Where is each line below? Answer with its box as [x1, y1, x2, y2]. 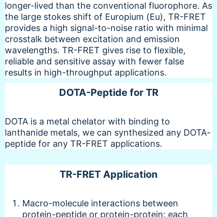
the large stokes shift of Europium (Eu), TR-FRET [5, 11, 206, 22]
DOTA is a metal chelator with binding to [5, 116, 170, 126]
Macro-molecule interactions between [22, 198, 178, 208]
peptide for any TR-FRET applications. [5, 138, 162, 149]
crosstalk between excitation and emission [5, 33, 180, 44]
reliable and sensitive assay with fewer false [5, 56, 184, 66]
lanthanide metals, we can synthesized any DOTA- [5, 127, 211, 138]
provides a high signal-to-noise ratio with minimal [5, 22, 208, 33]
